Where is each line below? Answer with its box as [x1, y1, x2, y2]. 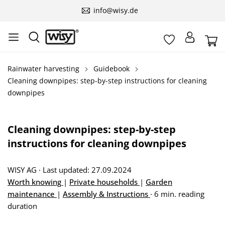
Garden [146, 177, 172, 187]
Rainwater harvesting [8, 64, 79, 73]
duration [8, 201, 37, 211]
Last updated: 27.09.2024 [43, 165, 132, 175]
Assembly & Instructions [63, 189, 150, 199]
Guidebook [93, 64, 130, 73]
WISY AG [8, 165, 39, 175]
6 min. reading [154, 189, 204, 199]
